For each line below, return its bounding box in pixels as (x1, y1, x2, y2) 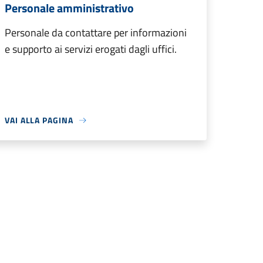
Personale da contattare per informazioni (5, 25, 187, 41)
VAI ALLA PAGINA (5, 114, 73, 126)
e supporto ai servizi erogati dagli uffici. (5, 41, 177, 57)
